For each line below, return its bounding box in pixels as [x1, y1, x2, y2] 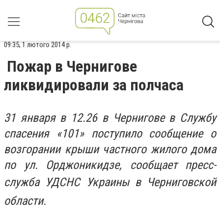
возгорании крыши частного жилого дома [4, 142, 216, 156]
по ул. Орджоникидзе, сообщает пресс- [4, 158, 216, 172]
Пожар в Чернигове [7, 57, 137, 76]
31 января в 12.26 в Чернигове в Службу [4, 111, 216, 125]
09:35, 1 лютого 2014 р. [4, 40, 71, 49]
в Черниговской [135, 175, 216, 189]
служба [4, 175, 46, 189]
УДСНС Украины [45, 175, 135, 189]
